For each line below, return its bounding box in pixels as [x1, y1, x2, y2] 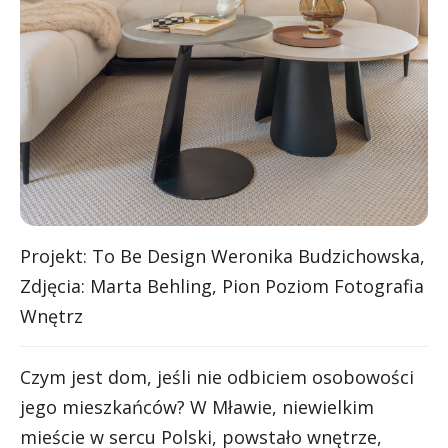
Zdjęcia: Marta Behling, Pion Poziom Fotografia [20, 273, 424, 298]
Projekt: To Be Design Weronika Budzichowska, [20, 243, 425, 268]
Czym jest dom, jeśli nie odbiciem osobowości [20, 364, 414, 389]
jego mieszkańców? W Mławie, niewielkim [20, 394, 374, 419]
